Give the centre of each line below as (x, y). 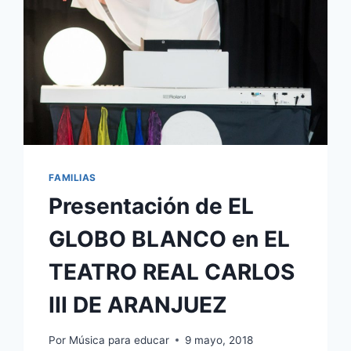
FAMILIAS (73, 177)
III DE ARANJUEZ (138, 304)
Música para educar (119, 340)
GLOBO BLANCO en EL (170, 239)
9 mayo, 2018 (219, 340)
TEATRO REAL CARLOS (172, 271)
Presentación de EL (152, 206)
